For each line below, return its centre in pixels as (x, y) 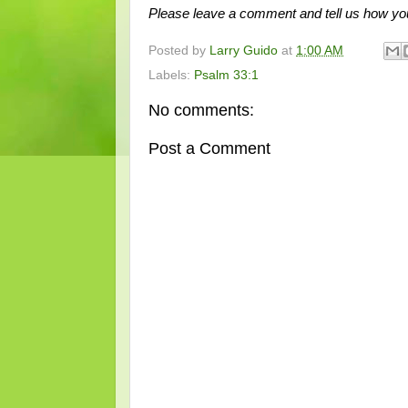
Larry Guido (244, 50)
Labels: (171, 76)
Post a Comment (209, 148)
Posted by (179, 50)
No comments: (201, 111)
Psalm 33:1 (226, 76)
